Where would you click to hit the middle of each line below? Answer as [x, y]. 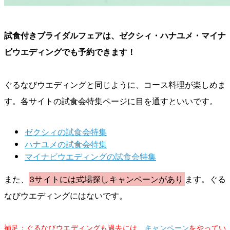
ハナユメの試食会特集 [66, 144]
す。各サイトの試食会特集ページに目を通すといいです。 [111, 101]
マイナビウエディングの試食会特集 [90, 157]
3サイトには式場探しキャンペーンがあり [107, 179]
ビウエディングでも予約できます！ [70, 52]
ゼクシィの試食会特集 [66, 132]
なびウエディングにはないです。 [66, 196]
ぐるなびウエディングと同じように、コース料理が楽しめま [115, 85]
